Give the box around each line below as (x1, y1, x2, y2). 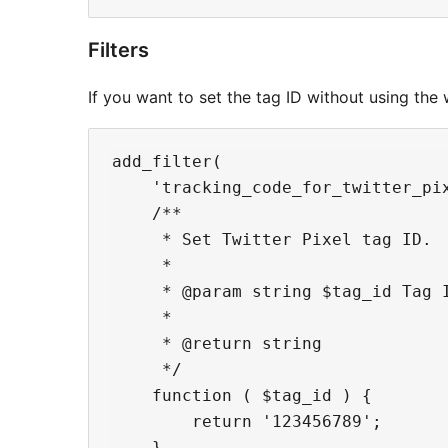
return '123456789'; (112, 412, 382, 432)
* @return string (112, 334, 322, 354)
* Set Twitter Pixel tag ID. (112, 230, 432, 250)
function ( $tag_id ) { (112, 386, 372, 406)
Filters (88, 38, 149, 63)
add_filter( (112, 152, 222, 172)
